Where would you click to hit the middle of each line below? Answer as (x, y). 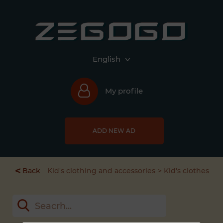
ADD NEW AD (114, 131)
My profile (124, 91)
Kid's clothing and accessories (101, 171)
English (107, 59)
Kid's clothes (186, 171)
